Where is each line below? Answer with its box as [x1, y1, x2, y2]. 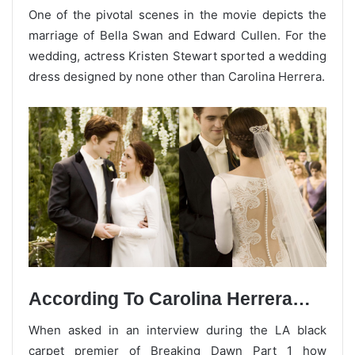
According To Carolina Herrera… [29, 288, 311, 310]
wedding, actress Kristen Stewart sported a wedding [29, 48, 326, 63]
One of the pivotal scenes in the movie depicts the [29, 6, 326, 22]
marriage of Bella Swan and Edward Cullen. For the [29, 27, 326, 43]
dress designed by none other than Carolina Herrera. [29, 68, 325, 84]
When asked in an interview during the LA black [29, 322, 326, 338]
